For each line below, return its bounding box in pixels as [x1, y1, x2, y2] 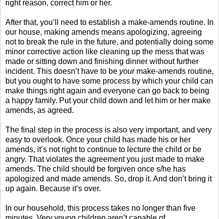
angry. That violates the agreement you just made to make [5, 154, 204, 163]
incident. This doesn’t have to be [5, 66, 119, 75]
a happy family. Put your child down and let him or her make [5, 96, 211, 105]
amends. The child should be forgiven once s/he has [5, 164, 186, 173]
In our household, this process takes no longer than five [5, 203, 196, 212]
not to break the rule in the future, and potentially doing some [5, 37, 214, 46]
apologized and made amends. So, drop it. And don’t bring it [5, 174, 212, 183]
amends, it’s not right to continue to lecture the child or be [5, 145, 201, 153]
